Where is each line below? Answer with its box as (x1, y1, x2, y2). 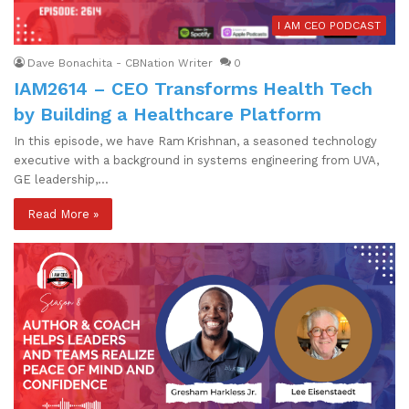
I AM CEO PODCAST (278, 19, 381, 33)
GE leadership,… (14, 173, 109, 187)
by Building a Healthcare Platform (14, 103, 321, 126)
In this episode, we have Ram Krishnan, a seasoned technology (14, 134, 377, 149)
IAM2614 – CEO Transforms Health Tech (14, 78, 372, 100)
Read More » (27, 207, 99, 222)
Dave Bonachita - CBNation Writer (27, 57, 213, 70)
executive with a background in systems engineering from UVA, (14, 153, 379, 168)
